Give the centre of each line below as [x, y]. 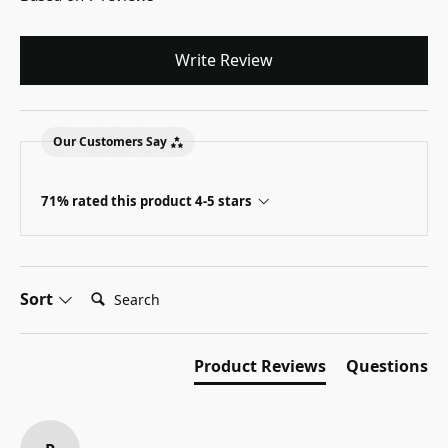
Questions [387, 366]
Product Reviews [260, 366]
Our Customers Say [110, 141]
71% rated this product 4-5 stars [146, 200]
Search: [111, 291]
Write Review [224, 59]
